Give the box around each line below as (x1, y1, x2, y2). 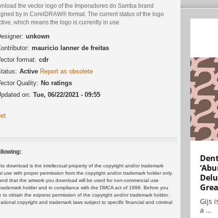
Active (19, 68, 40, 75)
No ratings (41, 79, 72, 87)
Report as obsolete (40, 68, 93, 75)
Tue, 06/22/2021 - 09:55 (33, 91, 100, 99)
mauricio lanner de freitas (32, 44, 109, 52)
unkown (26, 33, 50, 40)
